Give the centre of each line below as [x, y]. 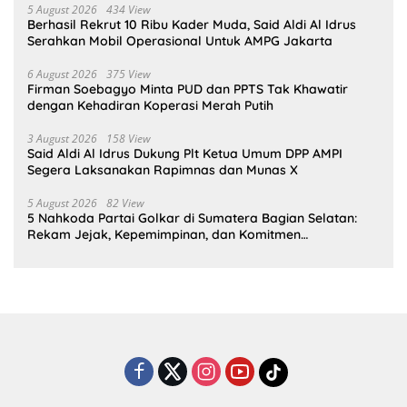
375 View [129, 74]
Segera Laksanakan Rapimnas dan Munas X [163, 169]
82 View [125, 203]
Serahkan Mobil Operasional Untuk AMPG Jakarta [180, 40]
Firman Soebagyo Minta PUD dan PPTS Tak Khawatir [188, 89]
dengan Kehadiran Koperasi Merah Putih [150, 105]
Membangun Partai [85, 250]
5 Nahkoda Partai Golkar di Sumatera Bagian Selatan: [192, 218]
